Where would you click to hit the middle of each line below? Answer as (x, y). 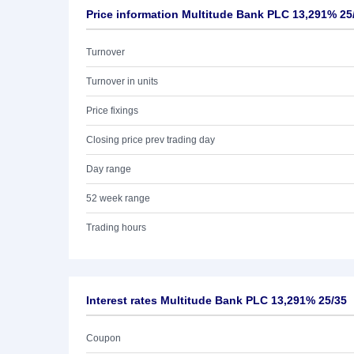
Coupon (104, 338)
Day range (109, 169)
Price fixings (112, 111)
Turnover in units (122, 81)
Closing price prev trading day (151, 140)
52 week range (118, 198)
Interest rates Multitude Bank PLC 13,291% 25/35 (217, 300)
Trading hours (116, 228)
